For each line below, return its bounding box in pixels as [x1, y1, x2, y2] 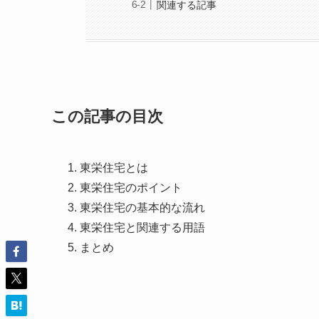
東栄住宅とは [80, 162, 148, 174]
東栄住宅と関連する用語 [80, 221, 205, 234]
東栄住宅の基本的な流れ [80, 202, 205, 214]
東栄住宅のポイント [80, 182, 182, 194]
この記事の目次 [51, 108, 163, 126]
